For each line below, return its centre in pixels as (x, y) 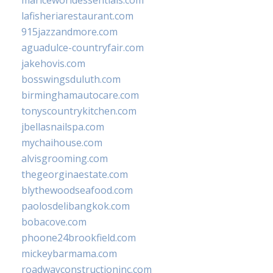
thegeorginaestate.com (75, 175)
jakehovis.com (53, 64)
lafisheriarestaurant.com (77, 16)
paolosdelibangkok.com (76, 206)
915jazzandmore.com (69, 32)
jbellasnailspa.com (63, 127)
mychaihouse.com (62, 143)
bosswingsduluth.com (71, 80)
